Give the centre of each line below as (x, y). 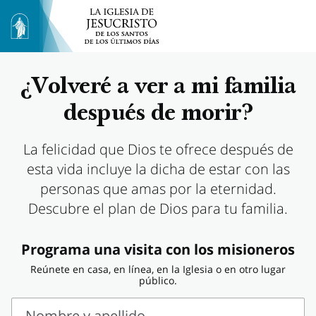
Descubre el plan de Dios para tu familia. (158, 208)
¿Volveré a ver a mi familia (158, 88)
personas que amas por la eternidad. (158, 189)
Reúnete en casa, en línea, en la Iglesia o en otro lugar (158, 269)
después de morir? (158, 115)
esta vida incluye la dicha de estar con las (158, 169)
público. (158, 280)
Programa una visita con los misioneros (158, 249)
